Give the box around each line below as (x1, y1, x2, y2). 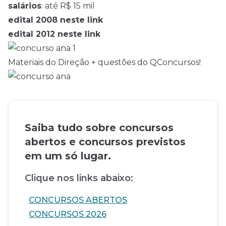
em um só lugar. (25, 150, 111, 162)
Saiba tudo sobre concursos (25, 122, 174, 134)
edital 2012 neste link (8, 29, 100, 39)
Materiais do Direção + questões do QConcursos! (8, 58, 201, 68)
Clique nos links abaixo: (25, 173, 133, 184)
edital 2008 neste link (8, 15, 103, 25)
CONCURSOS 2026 (29, 209, 106, 219)
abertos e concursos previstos (25, 136, 186, 148)
